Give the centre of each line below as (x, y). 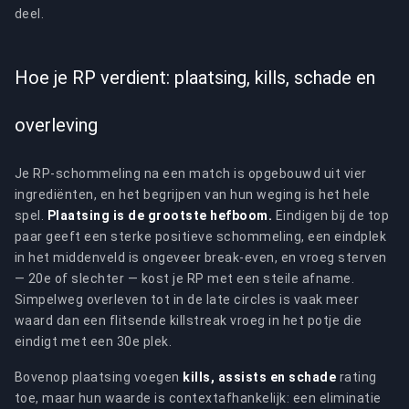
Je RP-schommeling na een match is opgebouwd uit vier (191, 173)
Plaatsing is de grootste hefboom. (160, 215)
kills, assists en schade (260, 377)
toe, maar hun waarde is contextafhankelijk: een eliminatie (198, 398)
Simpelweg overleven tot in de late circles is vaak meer (187, 299)
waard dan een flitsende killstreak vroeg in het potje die (189, 320)
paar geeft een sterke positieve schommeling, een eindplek (201, 236)
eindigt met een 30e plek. (94, 341)
